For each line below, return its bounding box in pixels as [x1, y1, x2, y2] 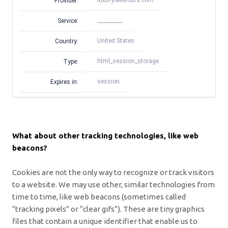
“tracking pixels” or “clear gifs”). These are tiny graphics [12, 204, 205, 213]
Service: [58, 17, 78, 24]
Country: [55, 37, 78, 45]
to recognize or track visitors [114, 167, 214, 177]
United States [97, 37, 134, 45]
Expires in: [50, 78, 78, 85]
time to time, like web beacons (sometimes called [12, 192, 186, 201]
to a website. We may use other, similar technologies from [12, 180, 215, 189]
